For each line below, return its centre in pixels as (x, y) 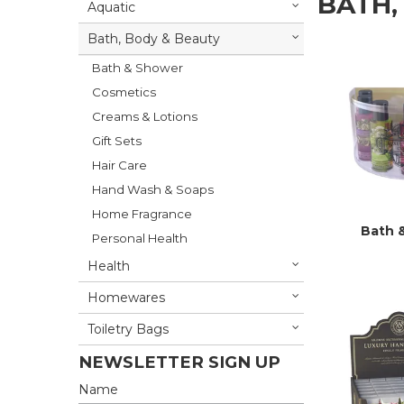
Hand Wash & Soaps (153, 190)
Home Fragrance (142, 214)
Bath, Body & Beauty (154, 39)
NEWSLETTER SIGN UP (179, 363)
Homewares (126, 298)
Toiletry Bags (128, 330)
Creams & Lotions (145, 117)
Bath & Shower (138, 68)
